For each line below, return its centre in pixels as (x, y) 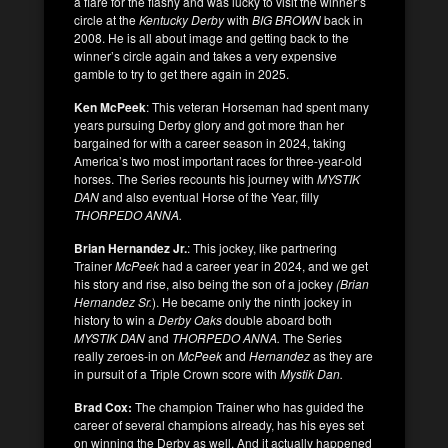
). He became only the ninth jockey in (252, 301)
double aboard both (278, 319)
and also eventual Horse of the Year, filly (209, 196)
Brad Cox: (103, 406)
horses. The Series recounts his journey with (195, 178)
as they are (343, 355)
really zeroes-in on (124, 355)
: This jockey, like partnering (262, 247)
